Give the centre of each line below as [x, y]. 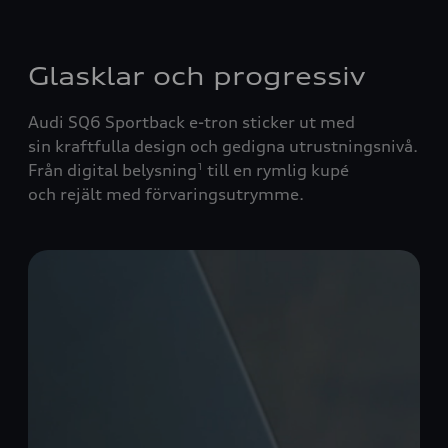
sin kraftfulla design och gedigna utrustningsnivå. [223, 145]
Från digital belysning [112, 169]
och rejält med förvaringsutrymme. [166, 193]
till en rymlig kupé [278, 169]
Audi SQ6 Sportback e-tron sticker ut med [191, 121]
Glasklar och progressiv [196, 75]
